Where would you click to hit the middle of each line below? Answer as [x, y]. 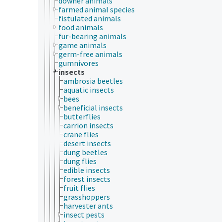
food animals [81, 27]
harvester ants [88, 205]
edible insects [87, 170]
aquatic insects [89, 89]
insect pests [84, 214]
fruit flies [79, 188]
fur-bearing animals [92, 36]
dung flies [80, 161]
